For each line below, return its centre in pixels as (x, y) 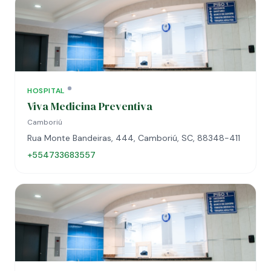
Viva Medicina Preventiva (90, 106)
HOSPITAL (46, 91)
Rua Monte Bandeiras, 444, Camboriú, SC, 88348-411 (134, 138)
